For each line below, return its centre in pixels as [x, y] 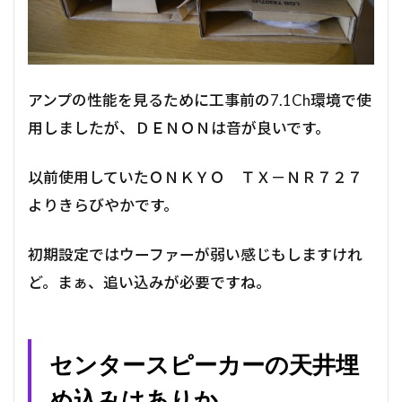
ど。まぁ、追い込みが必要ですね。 [149, 282]
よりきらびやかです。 [103, 205]
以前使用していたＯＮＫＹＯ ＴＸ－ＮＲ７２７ [195, 177]
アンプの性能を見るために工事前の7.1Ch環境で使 [200, 100]
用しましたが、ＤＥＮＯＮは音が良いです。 [179, 127]
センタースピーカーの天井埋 [204, 365]
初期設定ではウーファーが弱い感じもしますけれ [195, 254]
